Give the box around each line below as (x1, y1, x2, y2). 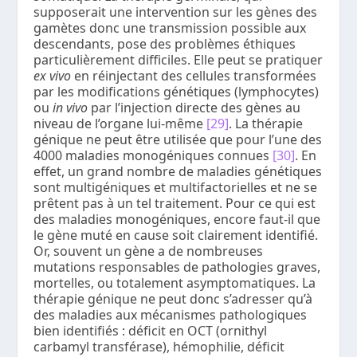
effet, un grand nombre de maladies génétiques (33, 162, 323, 180)
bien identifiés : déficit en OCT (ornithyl (33, 321, 268, 339)
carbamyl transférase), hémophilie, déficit (33, 337, 285, 355)
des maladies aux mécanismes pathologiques (33, 305, 308, 324)
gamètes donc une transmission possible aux (33, 18, 307, 37)
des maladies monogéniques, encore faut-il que (33, 210, 321, 228)
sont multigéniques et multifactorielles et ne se (33, 178, 318, 196)
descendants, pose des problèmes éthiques (33, 34, 296, 53)
